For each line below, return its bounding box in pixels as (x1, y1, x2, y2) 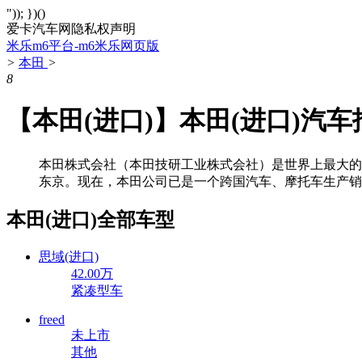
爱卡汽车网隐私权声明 (6, 22, 136, 36)
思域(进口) (39, 249, 99, 263)
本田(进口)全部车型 (6, 208, 175, 230)
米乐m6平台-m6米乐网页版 (6, 39, 159, 53)
